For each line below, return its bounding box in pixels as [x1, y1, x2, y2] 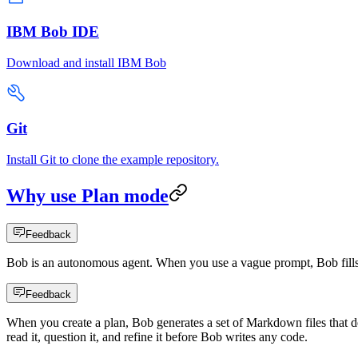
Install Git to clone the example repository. [6, 153, 219, 167]
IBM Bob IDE [6, 23, 99, 40]
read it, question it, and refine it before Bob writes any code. [6, 329, 308, 344]
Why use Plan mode [6, 185, 169, 207]
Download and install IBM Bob [6, 55, 166, 70]
